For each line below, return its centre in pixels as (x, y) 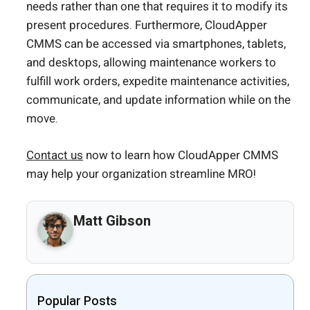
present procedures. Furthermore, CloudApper (147, 26)
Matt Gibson (112, 221)
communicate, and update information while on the (158, 100)
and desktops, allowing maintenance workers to (151, 63)
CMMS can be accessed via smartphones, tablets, (156, 44)
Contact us (55, 155)
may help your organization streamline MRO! (141, 174)
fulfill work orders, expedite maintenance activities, (158, 82)
